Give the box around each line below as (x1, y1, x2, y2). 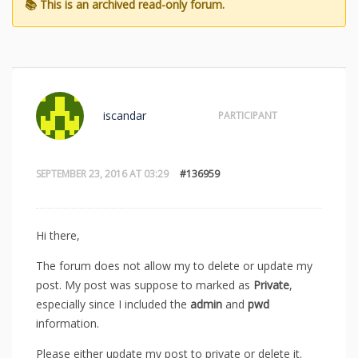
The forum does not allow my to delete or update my (36, 257, 312, 273)
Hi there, (36, 227, 80, 243)
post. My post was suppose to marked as (36, 276, 253, 292)
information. (36, 315, 99, 331)
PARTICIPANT (218, 109, 277, 122)
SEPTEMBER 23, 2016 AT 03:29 (36, 167, 169, 181)
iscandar (103, 108, 146, 123)
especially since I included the (36, 296, 190, 312)
